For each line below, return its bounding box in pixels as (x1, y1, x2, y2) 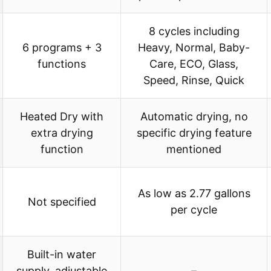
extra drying (30, 126, 93, 140)
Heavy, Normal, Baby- (138, 41, 250, 54)
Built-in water (27, 248, 96, 261)
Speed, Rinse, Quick (143, 74, 244, 87)
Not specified (27, 195, 96, 209)
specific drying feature (136, 126, 252, 140)
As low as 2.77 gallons (137, 187, 250, 200)
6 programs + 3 (22, 41, 102, 54)
